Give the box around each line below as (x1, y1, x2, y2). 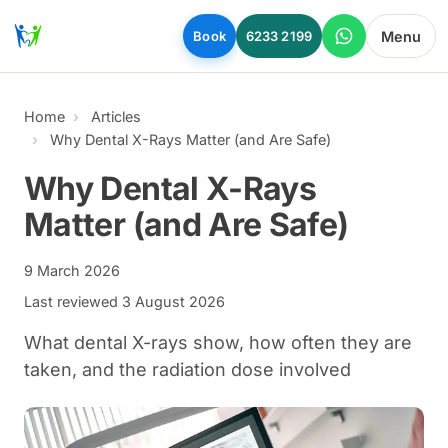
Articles (91, 108, 141, 125)
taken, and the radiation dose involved (24, 359, 351, 380)
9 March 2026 (24, 262, 120, 279)
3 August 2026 (122, 293, 225, 310)
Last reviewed (24, 293, 122, 310)
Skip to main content (8, 10, 166, 30)
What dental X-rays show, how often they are (24, 332, 412, 353)
